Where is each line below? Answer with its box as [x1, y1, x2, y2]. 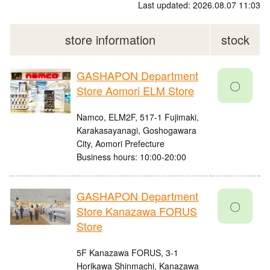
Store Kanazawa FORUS [77, 203, 197, 219]
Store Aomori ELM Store [77, 83, 194, 99]
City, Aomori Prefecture [77, 137, 165, 150]
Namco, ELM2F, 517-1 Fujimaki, [77, 111, 199, 124]
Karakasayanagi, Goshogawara [77, 124, 196, 137]
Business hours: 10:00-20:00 [77, 151, 186, 163]
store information [64, 31, 155, 49]
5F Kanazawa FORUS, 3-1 [77, 246, 178, 259]
